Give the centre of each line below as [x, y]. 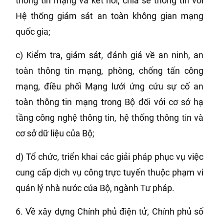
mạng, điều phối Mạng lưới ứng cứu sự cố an [109, 86]
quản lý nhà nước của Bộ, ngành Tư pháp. [95, 188]
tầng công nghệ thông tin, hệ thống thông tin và [109, 118]
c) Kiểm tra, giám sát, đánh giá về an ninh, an [109, 55]
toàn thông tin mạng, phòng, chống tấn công [109, 71]
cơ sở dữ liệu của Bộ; [55, 133]
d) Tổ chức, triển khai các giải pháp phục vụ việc [109, 157]
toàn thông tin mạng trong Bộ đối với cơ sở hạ [109, 102]
